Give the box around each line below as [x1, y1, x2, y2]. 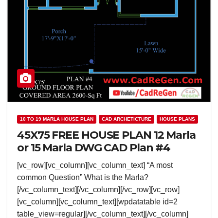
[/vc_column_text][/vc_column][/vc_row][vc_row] [17, 185, 180, 194]
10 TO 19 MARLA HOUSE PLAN [20, 116, 93, 122]
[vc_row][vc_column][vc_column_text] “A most [17, 161, 173, 170]
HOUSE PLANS [160, 116, 195, 122]
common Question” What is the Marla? [17, 173, 148, 182]
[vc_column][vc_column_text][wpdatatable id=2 [17, 198, 178, 206]
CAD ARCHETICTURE [102, 116, 151, 122]
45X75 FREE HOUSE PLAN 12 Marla [17, 128, 196, 142]
